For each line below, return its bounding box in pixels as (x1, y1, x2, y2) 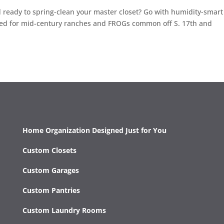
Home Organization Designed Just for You (22, 125, 166, 135)
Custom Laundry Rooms (22, 205, 106, 215)
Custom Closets (22, 145, 76, 155)
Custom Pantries (22, 185, 80, 195)
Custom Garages (22, 165, 79, 175)
